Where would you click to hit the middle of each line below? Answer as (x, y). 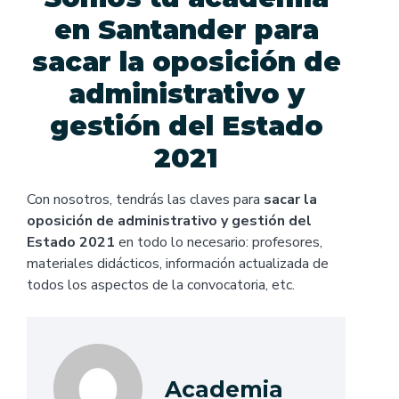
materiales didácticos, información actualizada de (178, 264)
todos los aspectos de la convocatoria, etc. (161, 285)
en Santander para (186, 30)
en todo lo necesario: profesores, (219, 243)
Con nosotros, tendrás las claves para (145, 200)
